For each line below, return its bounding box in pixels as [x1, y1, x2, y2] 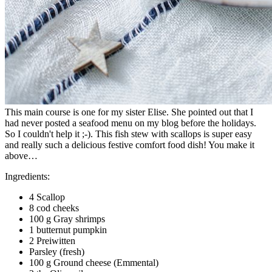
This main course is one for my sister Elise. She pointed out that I [5, 106, 253, 117]
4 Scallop [29, 191, 65, 202]
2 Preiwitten [29, 235, 75, 246]
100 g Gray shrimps [29, 213, 105, 224]
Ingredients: [5, 171, 50, 182]
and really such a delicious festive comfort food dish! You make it [5, 139, 254, 150]
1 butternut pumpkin [29, 224, 107, 235]
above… [5, 150, 38, 161]
